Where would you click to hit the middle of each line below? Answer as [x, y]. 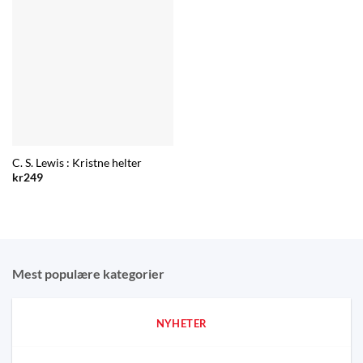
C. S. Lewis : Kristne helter [77, 162]
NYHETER [181, 323]
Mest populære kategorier [88, 273]
